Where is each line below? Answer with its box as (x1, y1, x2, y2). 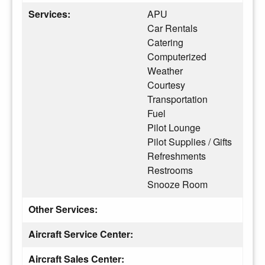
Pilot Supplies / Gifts (147, 134, 232, 148)
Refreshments (147, 148, 206, 163)
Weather (147, 63, 183, 77)
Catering (147, 35, 183, 49)
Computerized (147, 49, 206, 63)
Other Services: (28, 202, 98, 216)
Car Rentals (147, 21, 198, 35)
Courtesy (147, 77, 185, 92)
